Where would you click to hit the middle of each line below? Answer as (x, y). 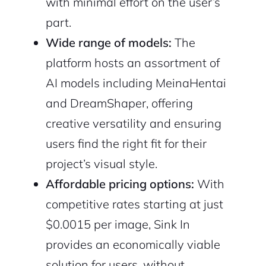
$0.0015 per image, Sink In (118, 224)
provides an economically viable (133, 245)
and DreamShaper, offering (119, 103)
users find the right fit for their (126, 144)
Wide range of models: (108, 43)
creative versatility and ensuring (133, 123)
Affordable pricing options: (120, 184)
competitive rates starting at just (134, 204)
